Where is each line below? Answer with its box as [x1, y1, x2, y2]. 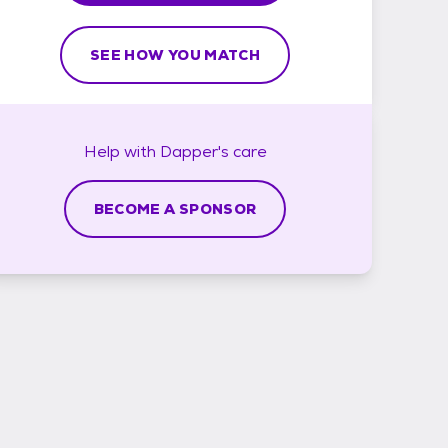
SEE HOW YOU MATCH [90, 45, 260, 64]
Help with [83, 140, 160, 162]
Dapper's [159, 140, 229, 162]
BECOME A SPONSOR [93, 199, 257, 218]
